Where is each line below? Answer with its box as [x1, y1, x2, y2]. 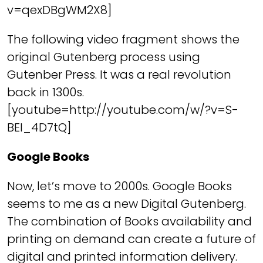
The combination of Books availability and [7, 213, 252, 230]
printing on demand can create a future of [7, 231, 256, 247]
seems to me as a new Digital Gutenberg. [7, 195, 246, 212]
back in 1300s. [7, 84, 84, 100]
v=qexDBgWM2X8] [7, 2, 112, 18]
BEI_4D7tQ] [7, 119, 72, 136]
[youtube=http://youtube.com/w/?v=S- [7, 102, 238, 118]
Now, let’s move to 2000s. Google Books [7, 178, 232, 194]
